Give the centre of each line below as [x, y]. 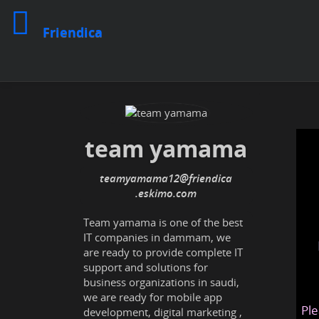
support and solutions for [146, 267]
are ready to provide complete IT [163, 252]
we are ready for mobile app [153, 297]
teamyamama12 [140, 178]
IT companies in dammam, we [157, 237]
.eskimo [155, 193]
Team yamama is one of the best [163, 222]
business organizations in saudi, [161, 282]
